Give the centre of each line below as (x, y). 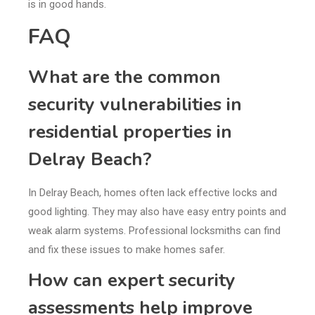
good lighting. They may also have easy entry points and (157, 212)
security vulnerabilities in (135, 105)
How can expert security (132, 281)
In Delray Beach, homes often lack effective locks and (153, 193)
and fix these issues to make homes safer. (127, 250)
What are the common (124, 77)
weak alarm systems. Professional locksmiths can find (154, 231)
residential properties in (130, 132)
